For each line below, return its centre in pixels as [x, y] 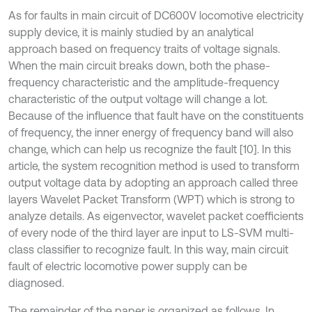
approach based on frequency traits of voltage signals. [144, 49]
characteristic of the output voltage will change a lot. [138, 99]
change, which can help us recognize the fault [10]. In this [150, 149]
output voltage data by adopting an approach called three [153, 182]
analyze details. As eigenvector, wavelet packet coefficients [156, 216]
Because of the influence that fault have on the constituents [156, 116]
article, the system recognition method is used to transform [154, 166]
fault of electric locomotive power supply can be [128, 266]
